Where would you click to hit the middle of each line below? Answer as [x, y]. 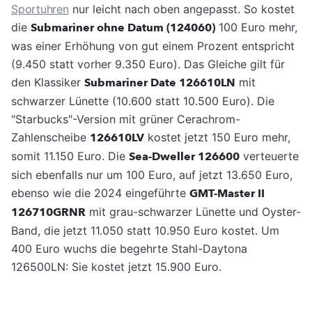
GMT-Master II [227, 194]
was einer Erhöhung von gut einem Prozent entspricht [153, 46]
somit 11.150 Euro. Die [70, 156]
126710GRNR [48, 213]
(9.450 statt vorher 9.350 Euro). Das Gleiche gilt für [148, 64]
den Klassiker [48, 83]
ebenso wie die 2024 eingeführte [100, 193]
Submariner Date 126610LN [160, 83]
